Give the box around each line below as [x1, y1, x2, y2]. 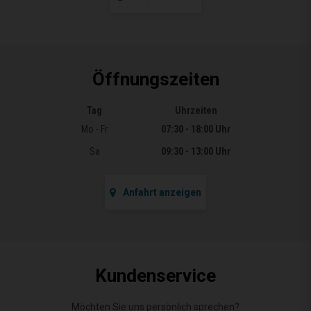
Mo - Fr [81, 123, 108, 135]
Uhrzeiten [174, 104, 217, 116]
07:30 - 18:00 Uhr [161, 123, 231, 135]
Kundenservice [95, 264, 216, 286]
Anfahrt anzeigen [123, 186, 201, 198]
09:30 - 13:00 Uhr [161, 145, 231, 157]
